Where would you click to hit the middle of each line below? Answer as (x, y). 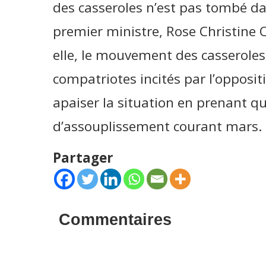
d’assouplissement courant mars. (157, 126)
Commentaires (115, 220)
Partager (83, 158)
